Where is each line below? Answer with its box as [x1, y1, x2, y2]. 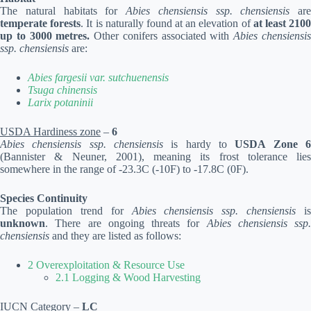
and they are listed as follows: [49, 230, 181, 242]
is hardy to [163, 138, 235, 150]
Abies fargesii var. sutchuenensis [28, 72, 169, 83]
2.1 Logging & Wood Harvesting [56, 271, 201, 283]
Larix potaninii [28, 96, 93, 108]
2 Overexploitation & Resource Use [28, 259, 185, 271]
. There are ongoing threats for [45, 217, 207, 229]
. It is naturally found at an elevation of [81, 17, 253, 29]
